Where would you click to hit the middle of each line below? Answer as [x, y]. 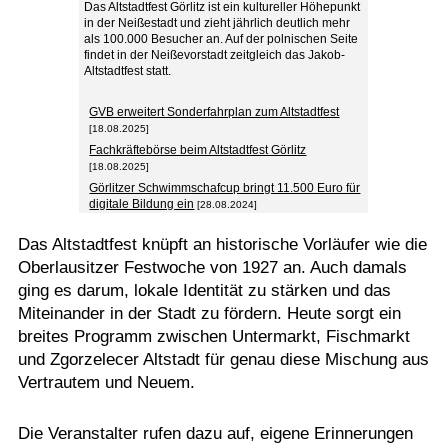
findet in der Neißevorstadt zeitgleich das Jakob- [215, 55]
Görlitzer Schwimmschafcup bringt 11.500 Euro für [225, 188]
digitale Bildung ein [142, 204]
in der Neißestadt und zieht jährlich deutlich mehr [217, 23]
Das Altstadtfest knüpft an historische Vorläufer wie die [222, 244]
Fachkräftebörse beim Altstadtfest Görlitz [198, 150]
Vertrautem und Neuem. [106, 382]
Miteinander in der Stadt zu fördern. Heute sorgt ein [209, 313]
